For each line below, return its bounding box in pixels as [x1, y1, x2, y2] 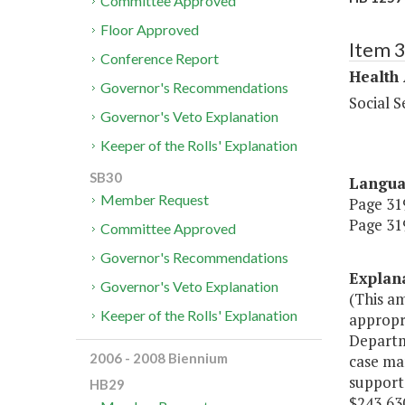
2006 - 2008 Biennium [89, 350, 228, 367]
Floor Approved [100, 21, 200, 39]
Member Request [100, 191, 210, 209]
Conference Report [100, 50, 220, 68]
